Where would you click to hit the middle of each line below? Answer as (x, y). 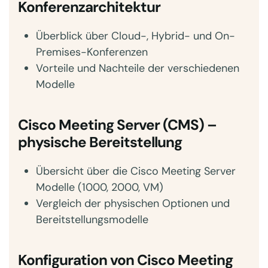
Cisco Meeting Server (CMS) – (117, 125)
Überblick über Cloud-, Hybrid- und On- (135, 36)
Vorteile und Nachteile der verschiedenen (138, 68)
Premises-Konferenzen (92, 52)
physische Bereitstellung (100, 142)
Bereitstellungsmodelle (92, 220)
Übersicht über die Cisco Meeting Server (136, 171)
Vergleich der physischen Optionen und (133, 203)
